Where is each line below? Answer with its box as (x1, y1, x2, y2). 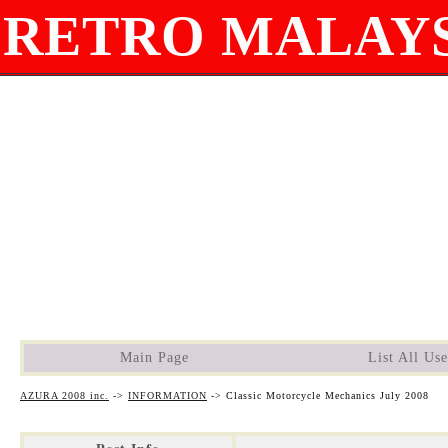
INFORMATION (128, 390, 207, 401)
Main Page (119, 350, 189, 365)
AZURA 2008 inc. (20, 390, 109, 401)
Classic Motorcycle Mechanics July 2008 (226, 390, 429, 401)
